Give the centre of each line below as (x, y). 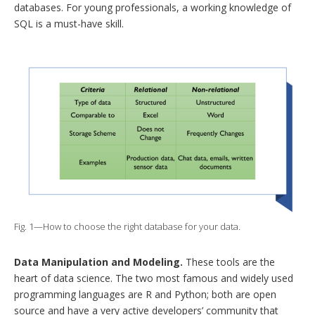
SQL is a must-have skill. (69, 24)
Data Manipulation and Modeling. (100, 262)
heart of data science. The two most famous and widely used (154, 278)
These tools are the (230, 262)
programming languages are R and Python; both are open (145, 295)
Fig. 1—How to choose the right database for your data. (127, 227)
